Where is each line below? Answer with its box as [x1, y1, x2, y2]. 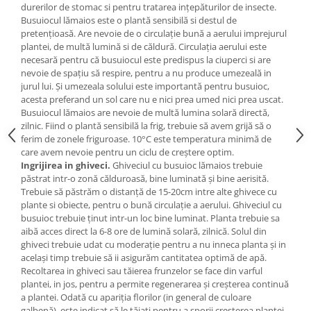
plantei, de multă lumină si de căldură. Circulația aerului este [21, 40, 267, 53]
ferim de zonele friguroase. [21, 133, 132, 146]
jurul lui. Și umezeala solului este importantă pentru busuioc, [21, 80, 269, 93]
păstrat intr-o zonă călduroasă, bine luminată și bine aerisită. [21, 172, 269, 185]
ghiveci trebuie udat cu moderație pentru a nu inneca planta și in [21, 238, 286, 251]
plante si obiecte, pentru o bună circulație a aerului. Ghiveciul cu [21, 199, 282, 212]
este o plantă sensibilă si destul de [97, 14, 237, 27]
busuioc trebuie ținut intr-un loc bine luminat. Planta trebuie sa [21, 212, 280, 225]
